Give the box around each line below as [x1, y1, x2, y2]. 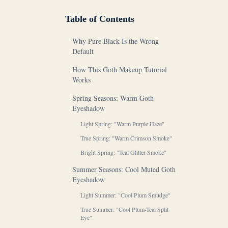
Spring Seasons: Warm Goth [72, 93, 154, 103]
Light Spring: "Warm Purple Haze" [80, 119, 164, 128]
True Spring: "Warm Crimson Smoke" [80, 133, 172, 142]
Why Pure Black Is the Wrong [72, 36, 159, 46]
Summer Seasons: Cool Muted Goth [72, 164, 176, 174]
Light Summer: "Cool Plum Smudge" [80, 190, 170, 199]
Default [72, 46, 94, 56]
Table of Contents [65, 13, 134, 24]
